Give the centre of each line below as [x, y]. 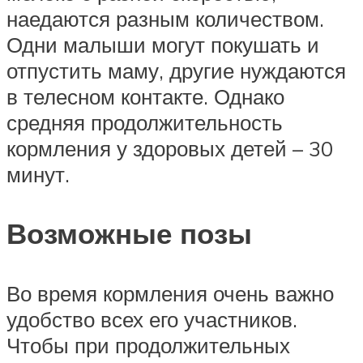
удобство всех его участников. [152, 319]
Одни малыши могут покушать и [163, 45]
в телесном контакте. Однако [145, 97]
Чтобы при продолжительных [148, 345]
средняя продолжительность [145, 123]
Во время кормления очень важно [170, 293]
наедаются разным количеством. [165, 19]
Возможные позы [129, 234]
